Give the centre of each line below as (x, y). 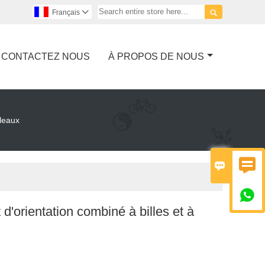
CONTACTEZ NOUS (46, 56)
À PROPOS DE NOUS (156, 56)
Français (66, 12)
